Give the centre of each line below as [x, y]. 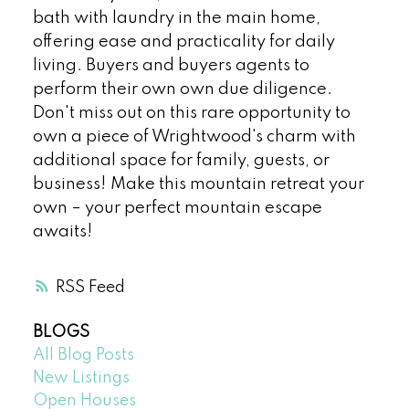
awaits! [63, 232]
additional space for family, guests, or [181, 161]
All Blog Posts [83, 355]
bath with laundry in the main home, [176, 19]
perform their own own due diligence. [182, 90]
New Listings [81, 378]
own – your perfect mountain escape [177, 209]
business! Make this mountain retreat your [198, 185]
